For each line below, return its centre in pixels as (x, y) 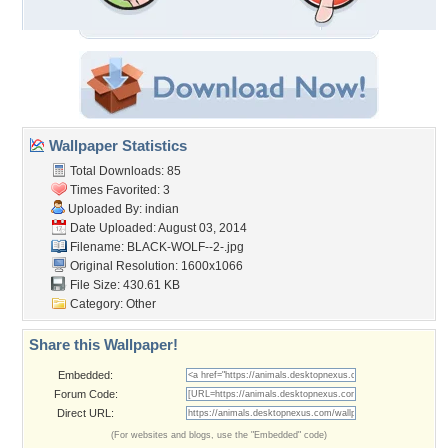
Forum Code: (85, 394)
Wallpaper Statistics (116, 145)
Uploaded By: (105, 209)
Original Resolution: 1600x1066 (155, 266)
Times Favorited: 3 (118, 190)
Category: (96, 304)
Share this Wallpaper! (103, 344)
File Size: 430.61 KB (123, 285)
